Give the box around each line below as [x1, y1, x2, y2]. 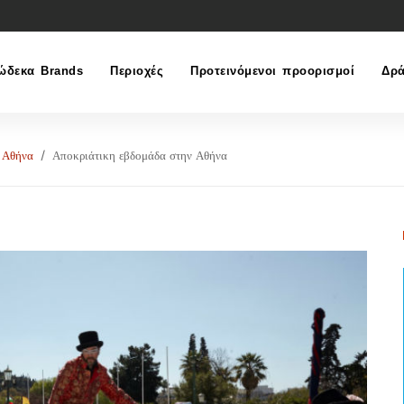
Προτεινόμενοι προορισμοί [190, 64, 354, 78]
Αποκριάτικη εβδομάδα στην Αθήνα [52, 148, 227, 163]
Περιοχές [110, 64, 163, 78]
